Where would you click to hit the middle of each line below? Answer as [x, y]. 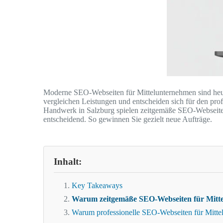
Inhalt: [68, 162]
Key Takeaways [97, 186]
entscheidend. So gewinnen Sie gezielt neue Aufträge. [128, 119]
